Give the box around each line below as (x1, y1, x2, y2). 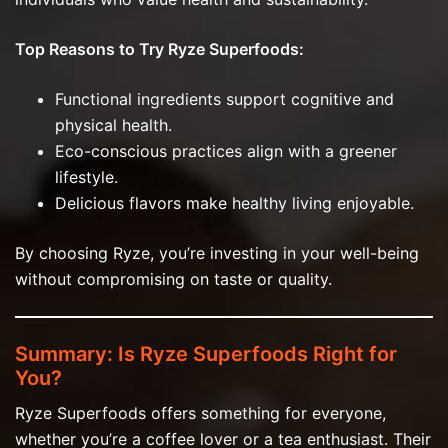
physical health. (55, 114, 172, 135)
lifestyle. (55, 166, 118, 187)
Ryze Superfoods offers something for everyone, (15, 402, 386, 423)
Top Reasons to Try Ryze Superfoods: (15, 38, 304, 59)
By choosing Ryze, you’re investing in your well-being (15, 242, 419, 263)
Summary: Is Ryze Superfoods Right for (15, 341, 397, 366)
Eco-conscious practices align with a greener (55, 140, 397, 161)
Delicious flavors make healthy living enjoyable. (55, 192, 414, 213)
